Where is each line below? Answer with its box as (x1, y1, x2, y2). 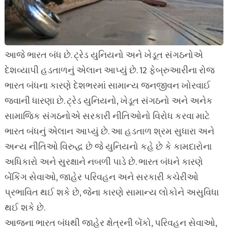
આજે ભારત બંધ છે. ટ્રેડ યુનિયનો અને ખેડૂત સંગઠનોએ (4, 48, 203, 63)
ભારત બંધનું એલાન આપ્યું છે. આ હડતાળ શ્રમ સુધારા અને (4, 124, 214, 139)
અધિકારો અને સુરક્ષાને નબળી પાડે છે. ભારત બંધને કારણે (4, 155, 203, 170)
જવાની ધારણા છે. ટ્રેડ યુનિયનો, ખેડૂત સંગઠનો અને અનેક (4, 94, 213, 109)
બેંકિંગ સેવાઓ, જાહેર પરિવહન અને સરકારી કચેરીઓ (4, 170, 198, 185)
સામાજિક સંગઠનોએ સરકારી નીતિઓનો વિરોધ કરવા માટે (4, 109, 210, 124)
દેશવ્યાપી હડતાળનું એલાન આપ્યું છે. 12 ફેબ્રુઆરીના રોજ (4, 63, 215, 78)
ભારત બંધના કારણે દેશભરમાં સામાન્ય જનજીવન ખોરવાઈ (4, 78, 211, 94)
